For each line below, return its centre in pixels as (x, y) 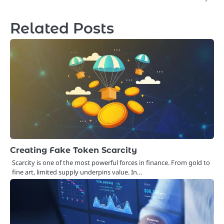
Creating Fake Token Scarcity (73, 150)
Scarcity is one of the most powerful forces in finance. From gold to (111, 162)
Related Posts (62, 28)
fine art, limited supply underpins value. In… (77, 172)
